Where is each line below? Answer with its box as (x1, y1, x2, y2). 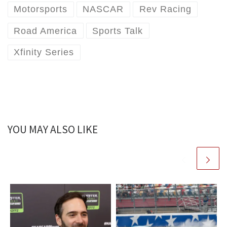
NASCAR (83, 4, 124, 15)
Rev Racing (139, 4, 192, 15)
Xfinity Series (14, 47, 74, 58)
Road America (14, 25, 78, 36)
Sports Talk (92, 25, 143, 36)
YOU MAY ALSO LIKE (8, 123, 98, 137)
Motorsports (14, 4, 68, 15)
